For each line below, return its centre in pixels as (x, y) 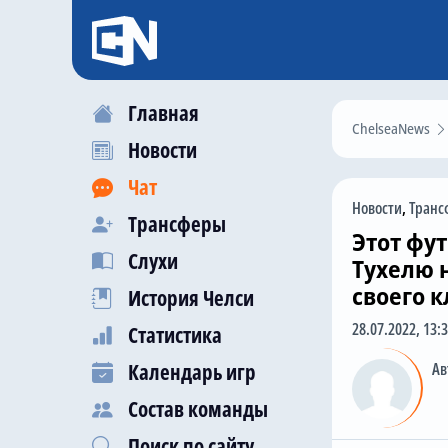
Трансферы (177, 224)
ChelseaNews (391, 128)
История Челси (191, 298)
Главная (163, 113)
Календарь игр (192, 372)
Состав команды (198, 409)
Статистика (175, 335)
